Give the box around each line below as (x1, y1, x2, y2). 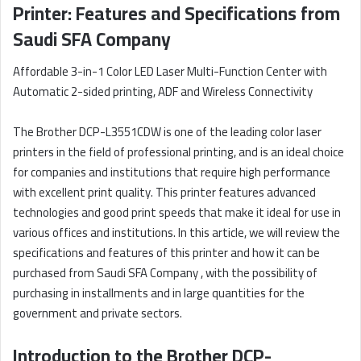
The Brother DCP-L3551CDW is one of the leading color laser (13, 120, 322, 144)
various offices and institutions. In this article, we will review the (13, 221, 340, 245)
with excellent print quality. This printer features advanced (13, 180, 316, 205)
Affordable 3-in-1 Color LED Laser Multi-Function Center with (13, 60, 327, 84)
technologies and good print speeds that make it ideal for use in (13, 201, 341, 225)
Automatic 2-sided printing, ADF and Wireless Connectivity (13, 80, 313, 104)
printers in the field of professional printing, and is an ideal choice (13, 140, 344, 164)
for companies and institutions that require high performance (13, 160, 330, 185)
